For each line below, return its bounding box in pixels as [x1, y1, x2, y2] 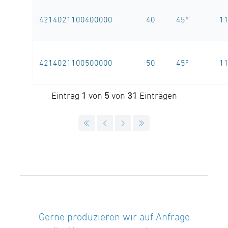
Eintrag [51, 90, 81, 101]
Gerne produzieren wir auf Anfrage [38, 211, 190, 223]
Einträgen [137, 90, 177, 101]
